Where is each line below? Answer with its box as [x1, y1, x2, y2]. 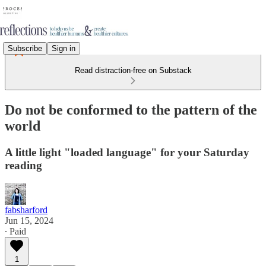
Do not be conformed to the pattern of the [5, 102, 257, 118]
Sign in [52, 43, 75, 53]
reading [5, 159, 42, 172]
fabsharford [5, 204, 47, 215]
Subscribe [8, 43, 42, 53]
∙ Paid [5, 226, 26, 236]
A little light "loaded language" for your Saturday [5, 145, 249, 159]
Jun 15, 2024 [5, 215, 53, 226]
